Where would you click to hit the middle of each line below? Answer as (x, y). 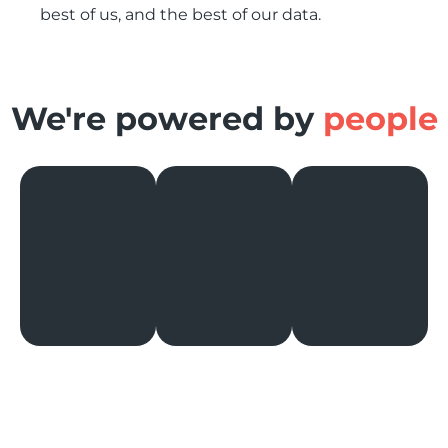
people (380, 118)
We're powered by (166, 118)
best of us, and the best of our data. (180, 14)
